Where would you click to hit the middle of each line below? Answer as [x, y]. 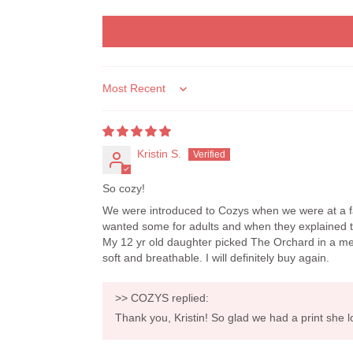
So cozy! [124, 189]
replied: [189, 298]
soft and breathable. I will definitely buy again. [216, 258]
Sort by [119, 96]
